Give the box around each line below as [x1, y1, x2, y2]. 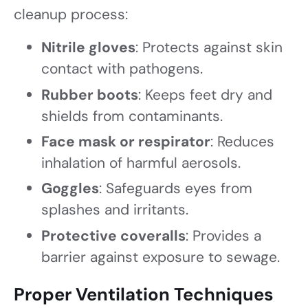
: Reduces [210, 132, 274, 152]
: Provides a [186, 225, 261, 245]
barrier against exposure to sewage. [41, 247, 280, 267]
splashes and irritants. [41, 200, 188, 220]
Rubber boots [41, 85, 138, 104]
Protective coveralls [41, 225, 186, 245]
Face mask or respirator [41, 132, 210, 152]
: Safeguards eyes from [99, 179, 252, 199]
